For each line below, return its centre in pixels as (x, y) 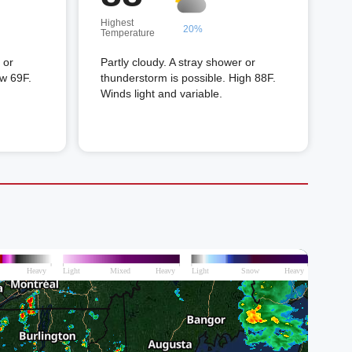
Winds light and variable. (161, 93)
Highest (117, 23)
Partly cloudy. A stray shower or (178, 62)
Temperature (128, 33)
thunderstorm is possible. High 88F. (188, 78)
